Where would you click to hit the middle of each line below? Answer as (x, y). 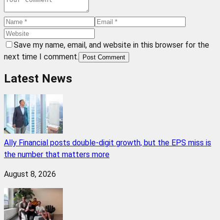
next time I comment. (41, 57)
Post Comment (104, 57)
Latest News (38, 79)
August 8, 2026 (30, 174)
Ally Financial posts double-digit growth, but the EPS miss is (108, 143)
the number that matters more (57, 154)
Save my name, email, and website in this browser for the (111, 45)
